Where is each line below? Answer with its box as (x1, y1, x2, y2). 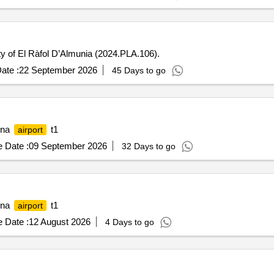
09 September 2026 (28, 141, 107, 151)
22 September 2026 (18, 65, 97, 75)
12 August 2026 (28, 217, 91, 227)
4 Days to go (105, 217, 154, 227)
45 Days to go (111, 65, 166, 75)
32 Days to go (121, 141, 176, 151)
